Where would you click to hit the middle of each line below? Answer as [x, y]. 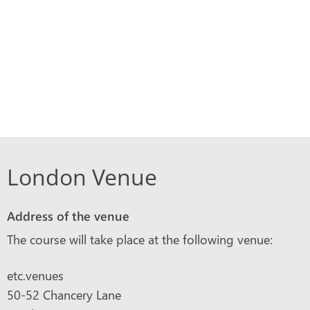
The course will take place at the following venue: [140, 240]
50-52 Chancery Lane [64, 295]
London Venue [82, 177]
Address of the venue [68, 216]
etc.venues [35, 276]
